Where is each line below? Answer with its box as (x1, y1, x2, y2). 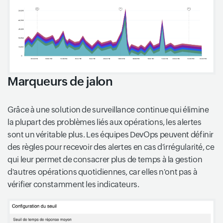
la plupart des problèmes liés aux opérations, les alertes (7, 117, 202, 127)
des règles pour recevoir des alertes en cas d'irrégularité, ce (7, 142, 215, 152)
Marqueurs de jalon (7, 74, 113, 88)
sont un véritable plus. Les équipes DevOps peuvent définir (7, 129, 214, 139)
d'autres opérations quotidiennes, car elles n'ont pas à (7, 167, 198, 177)
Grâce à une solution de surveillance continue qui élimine (7, 105, 209, 114)
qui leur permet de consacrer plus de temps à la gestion (7, 154, 203, 164)
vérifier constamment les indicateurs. (7, 179, 139, 189)
